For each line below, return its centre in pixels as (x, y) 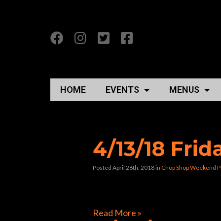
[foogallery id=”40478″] (137, 190)
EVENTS (122, 90)
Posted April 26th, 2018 (124, 168)
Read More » (117, 213)
